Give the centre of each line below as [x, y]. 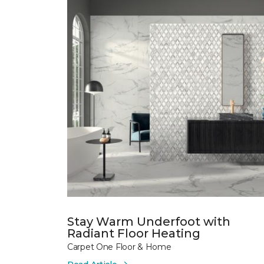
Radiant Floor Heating [134, 233]
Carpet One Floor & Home [119, 247]
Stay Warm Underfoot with [149, 221]
